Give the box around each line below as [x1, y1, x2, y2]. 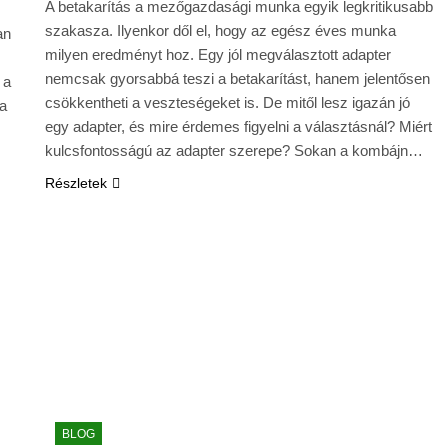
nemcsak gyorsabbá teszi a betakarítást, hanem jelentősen [44, 69, 430, 87]
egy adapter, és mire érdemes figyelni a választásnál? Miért [44, 117, 432, 135]
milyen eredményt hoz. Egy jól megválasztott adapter [44, 45, 391, 63]
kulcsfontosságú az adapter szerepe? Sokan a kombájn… [44, 141, 423, 159]
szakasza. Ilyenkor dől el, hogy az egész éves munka [44, 21, 396, 39]
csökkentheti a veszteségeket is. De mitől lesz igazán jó [44, 93, 410, 111]
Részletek [44, 174, 107, 191]
